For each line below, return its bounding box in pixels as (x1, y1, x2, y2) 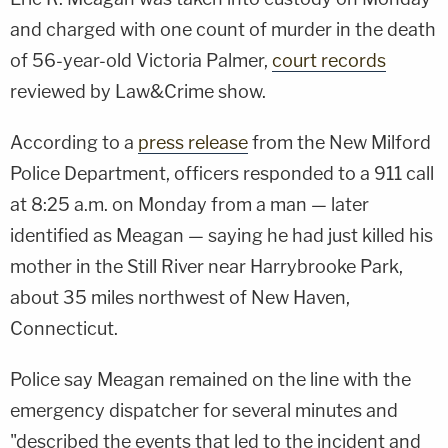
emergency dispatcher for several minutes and (10, 399, 398, 421)
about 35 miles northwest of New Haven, (10, 286, 350, 308)
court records (272, 49, 386, 71)
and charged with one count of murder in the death (10, 18, 436, 40)
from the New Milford (248, 131, 431, 153)
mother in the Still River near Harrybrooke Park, (10, 255, 403, 277)
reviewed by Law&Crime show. (10, 80, 266, 102)
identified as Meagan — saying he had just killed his (10, 224, 433, 246)
